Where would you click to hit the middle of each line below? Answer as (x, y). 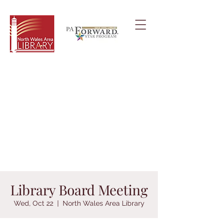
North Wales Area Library (103, 203)
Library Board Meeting (79, 190)
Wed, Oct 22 (33, 203)
